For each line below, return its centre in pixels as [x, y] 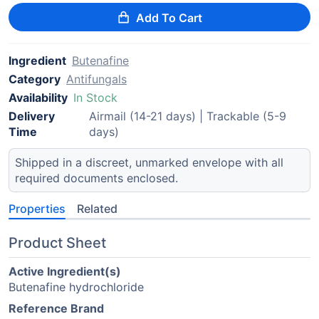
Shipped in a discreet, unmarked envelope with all [149, 162]
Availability [38, 98]
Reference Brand [56, 308]
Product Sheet [57, 243]
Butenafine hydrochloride [76, 287]
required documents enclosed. [96, 178]
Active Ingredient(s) [65, 271]
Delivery [32, 116]
